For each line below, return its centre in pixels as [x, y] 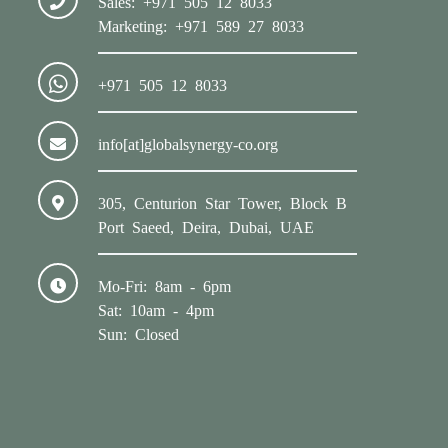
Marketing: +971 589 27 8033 [201, 24]
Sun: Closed [139, 332]
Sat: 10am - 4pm [156, 308]
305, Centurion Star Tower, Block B [223, 201]
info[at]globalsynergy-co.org [188, 142]
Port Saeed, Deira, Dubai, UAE [206, 225]
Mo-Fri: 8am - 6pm [165, 284]
